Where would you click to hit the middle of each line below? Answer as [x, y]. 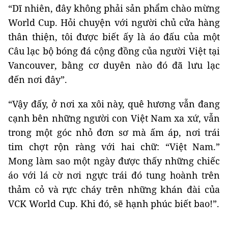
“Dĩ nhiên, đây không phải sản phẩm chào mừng [114, 8]
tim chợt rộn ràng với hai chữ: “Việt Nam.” [114, 147]
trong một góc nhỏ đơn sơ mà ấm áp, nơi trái [114, 132]
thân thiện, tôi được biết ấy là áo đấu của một [114, 37]
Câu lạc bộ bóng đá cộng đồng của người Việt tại [114, 51]
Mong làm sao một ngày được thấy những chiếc [114, 161]
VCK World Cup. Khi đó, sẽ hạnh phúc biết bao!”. [114, 204]
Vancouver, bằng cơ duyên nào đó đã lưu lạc [114, 65]
